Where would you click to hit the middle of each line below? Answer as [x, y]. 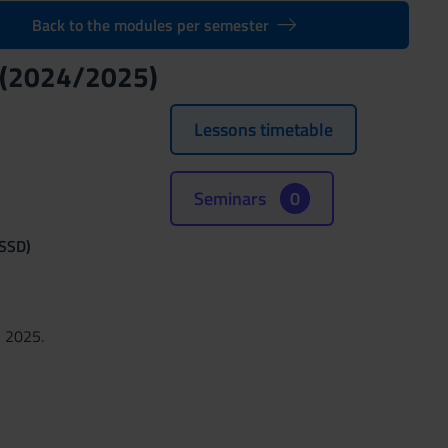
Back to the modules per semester [150, 25]
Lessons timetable [263, 129]
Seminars [231, 198]
